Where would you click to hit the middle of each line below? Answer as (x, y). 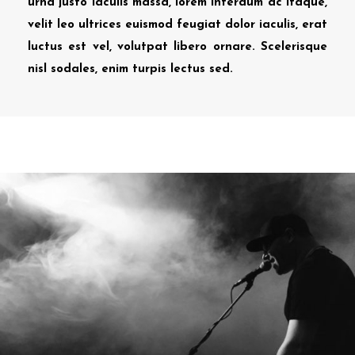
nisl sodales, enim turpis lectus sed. (130, 69)
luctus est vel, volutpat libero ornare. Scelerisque (177, 47)
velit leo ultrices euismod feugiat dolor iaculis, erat (177, 25)
